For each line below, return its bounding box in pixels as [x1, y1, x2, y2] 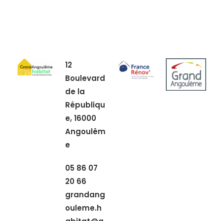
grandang [65, 189, 105, 200]
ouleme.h [65, 203, 102, 214]
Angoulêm [65, 126, 106, 137]
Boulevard [65, 73, 105, 84]
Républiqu [65, 100, 105, 110]
